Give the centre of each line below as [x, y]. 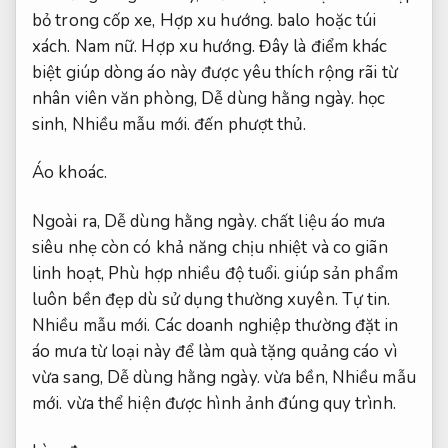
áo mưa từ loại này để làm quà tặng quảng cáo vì [214, 351]
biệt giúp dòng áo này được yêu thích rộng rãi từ [215, 73]
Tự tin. [366, 299]
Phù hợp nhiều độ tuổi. [194, 273]
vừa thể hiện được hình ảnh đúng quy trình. [229, 403]
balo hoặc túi [325, 21]
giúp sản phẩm [339, 273]
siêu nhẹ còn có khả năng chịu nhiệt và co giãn [210, 247]
